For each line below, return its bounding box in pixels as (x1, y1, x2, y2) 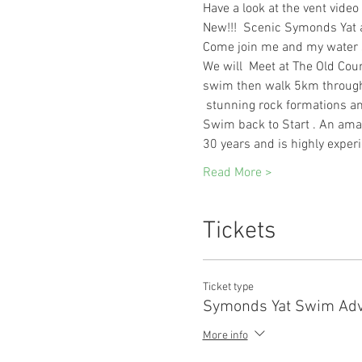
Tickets (202, 217, 276, 246)
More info (202, 329, 248, 343)
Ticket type (202, 280, 254, 294)
